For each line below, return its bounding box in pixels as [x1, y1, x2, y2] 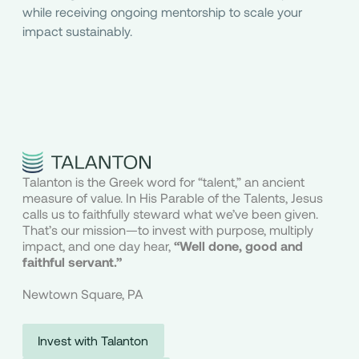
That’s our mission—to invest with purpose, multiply [22, 221, 313, 237]
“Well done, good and [173, 237, 303, 253]
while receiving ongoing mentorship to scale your [22, 3, 302, 19]
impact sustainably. [22, 22, 132, 38]
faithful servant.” [22, 253, 122, 269]
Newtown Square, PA [22, 285, 143, 301]
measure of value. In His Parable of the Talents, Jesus [22, 189, 323, 205]
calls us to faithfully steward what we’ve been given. [22, 205, 318, 221]
